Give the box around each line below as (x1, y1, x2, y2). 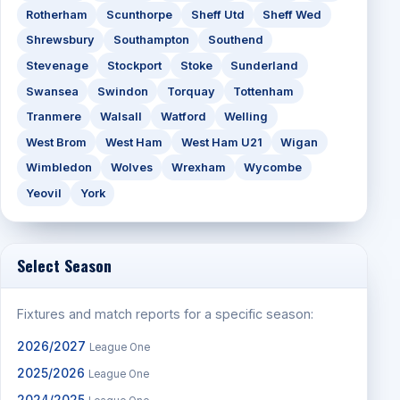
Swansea (25, 84, 79, 98)
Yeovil (25, 186, 62, 200)
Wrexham (171, 161, 226, 175)
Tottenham (233, 84, 295, 98)
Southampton (112, 33, 189, 47)
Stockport (106, 58, 162, 72)
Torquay (166, 84, 215, 98)
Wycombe (244, 161, 303, 175)
